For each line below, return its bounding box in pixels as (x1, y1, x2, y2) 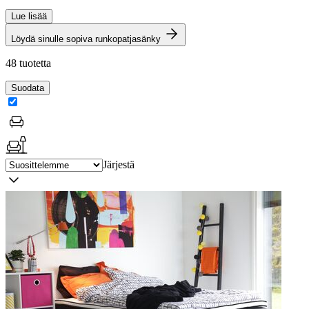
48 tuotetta (6, 57, 51, 69)
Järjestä (103, 158, 134, 170)
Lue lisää (11, 10, 47, 21)
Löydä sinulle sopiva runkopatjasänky (11, 33, 163, 44)
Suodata (11, 82, 44, 93)
